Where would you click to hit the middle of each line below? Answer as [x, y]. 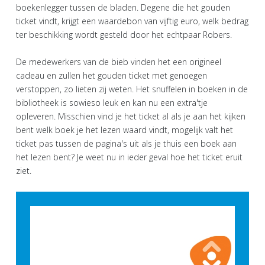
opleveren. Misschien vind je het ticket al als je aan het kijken [131, 116]
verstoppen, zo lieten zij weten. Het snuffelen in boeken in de [132, 89]
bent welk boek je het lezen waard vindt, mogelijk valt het [125, 130]
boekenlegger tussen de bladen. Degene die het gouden [123, 7]
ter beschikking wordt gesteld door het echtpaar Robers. [124, 34]
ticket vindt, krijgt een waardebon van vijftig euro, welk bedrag [132, 21]
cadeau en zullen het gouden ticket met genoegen [112, 75]
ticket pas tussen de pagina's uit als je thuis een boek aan [126, 143]
